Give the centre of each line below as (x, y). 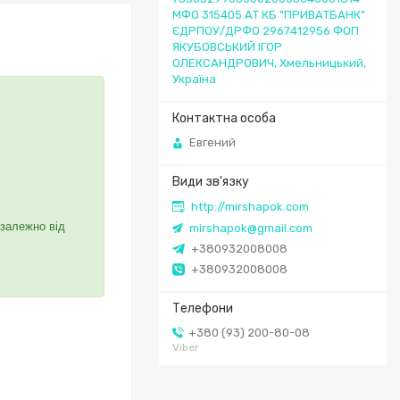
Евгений (212, 143)
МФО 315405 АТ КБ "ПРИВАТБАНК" (269, 14)
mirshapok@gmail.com (251, 228)
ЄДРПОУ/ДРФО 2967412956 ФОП (266, 30)
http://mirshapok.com (250, 206)
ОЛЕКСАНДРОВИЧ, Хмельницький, (269, 62)
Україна (194, 79)
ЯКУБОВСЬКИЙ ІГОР (227, 46)
